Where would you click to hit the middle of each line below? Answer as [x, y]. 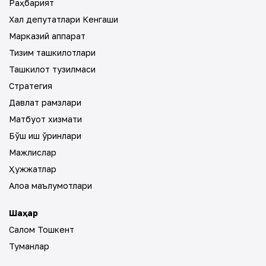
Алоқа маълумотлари [50, 186]
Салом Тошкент [42, 229]
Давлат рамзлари [45, 102]
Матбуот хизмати [45, 119]
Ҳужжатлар [33, 169]
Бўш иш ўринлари [45, 136]
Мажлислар [33, 152]
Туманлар [29, 246]
